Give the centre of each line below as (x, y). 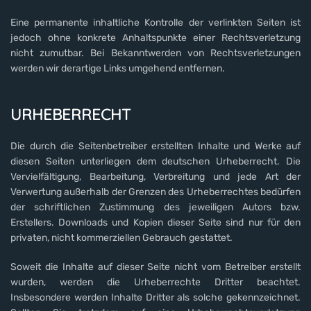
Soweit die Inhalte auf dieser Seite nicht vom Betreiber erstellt (155, 267)
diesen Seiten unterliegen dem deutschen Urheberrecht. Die (155, 161)
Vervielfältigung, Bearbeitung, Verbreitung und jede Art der (155, 176)
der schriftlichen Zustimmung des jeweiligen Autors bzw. (155, 207)
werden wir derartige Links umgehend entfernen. (118, 68)
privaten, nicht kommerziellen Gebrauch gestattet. (121, 237)
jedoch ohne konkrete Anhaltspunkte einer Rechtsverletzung (155, 37)
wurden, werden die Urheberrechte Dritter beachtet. (155, 282)
